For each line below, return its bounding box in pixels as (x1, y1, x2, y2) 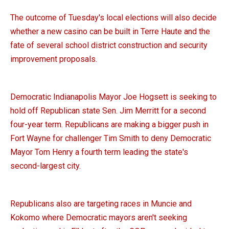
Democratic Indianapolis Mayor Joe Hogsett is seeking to (10, 92, 217, 102)
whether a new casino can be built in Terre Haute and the (10, 27, 210, 36)
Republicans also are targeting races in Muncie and (10, 199, 192, 209)
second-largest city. (10, 161, 81, 171)
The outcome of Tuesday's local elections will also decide (10, 13, 217, 22)
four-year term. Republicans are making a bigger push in (10, 120, 209, 129)
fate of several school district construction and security (10, 40, 208, 50)
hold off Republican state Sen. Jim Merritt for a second (10, 106, 206, 116)
